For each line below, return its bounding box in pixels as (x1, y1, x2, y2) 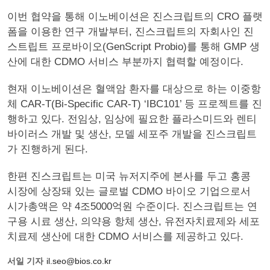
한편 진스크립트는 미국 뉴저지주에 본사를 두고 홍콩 (7, 171, 251, 182)
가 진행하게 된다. (7, 143, 88, 155)
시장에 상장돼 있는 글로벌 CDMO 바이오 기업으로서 (7, 186, 251, 197)
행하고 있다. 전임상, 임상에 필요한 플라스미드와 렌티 (7, 113, 257, 125)
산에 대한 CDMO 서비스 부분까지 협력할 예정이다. (7, 56, 243, 67)
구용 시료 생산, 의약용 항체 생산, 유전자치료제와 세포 (7, 216, 260, 227)
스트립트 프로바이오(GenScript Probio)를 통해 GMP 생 (7, 41, 260, 52)
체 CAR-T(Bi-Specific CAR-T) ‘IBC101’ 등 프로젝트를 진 (7, 98, 262, 110)
